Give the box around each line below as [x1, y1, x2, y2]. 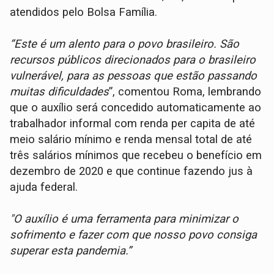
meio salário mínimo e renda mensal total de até [10, 132, 253, 146]
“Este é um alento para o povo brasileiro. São [10, 37, 240, 51]
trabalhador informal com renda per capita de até [10, 116, 256, 130]
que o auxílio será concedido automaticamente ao [10, 100, 262, 114]
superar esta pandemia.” [10, 243, 132, 257]
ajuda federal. [10, 180, 78, 194]
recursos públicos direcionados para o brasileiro [10, 53, 256, 67]
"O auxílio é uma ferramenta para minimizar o [10, 212, 239, 226]
